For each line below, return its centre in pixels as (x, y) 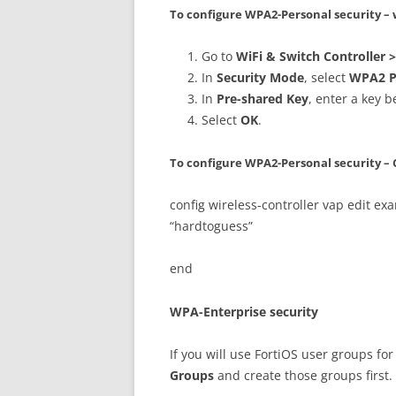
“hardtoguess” (211, 225)
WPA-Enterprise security (244, 311)
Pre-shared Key (263, 98)
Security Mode (260, 77)
